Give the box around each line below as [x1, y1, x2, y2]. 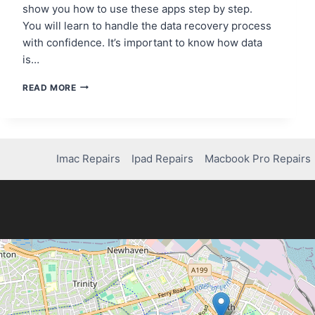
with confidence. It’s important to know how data [22, 35, 262, 49]
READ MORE [22, 82, 77, 93]
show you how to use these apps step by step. [22, 1, 252, 15]
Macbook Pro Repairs [205, 152, 311, 166]
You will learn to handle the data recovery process [22, 18, 271, 32]
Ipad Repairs [131, 152, 194, 166]
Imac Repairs [56, 152, 121, 166]
